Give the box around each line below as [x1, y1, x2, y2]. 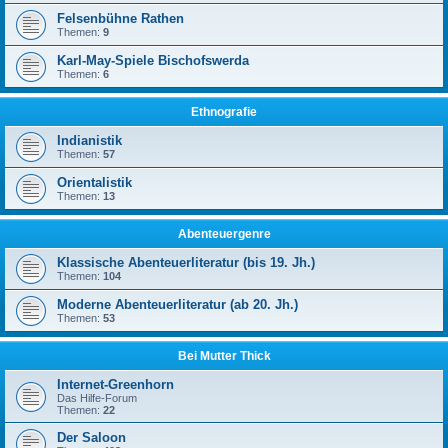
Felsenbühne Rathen [57, 11, 184, 26]
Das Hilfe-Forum [57, 392, 137, 404]
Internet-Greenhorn [57, 377, 174, 392]
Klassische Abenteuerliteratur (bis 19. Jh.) [57, 255, 315, 270]
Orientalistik [57, 175, 132, 190]
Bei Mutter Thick [177, 349, 271, 363]
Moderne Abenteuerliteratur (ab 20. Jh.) [57, 297, 298, 312]
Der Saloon [57, 430, 126, 445]
